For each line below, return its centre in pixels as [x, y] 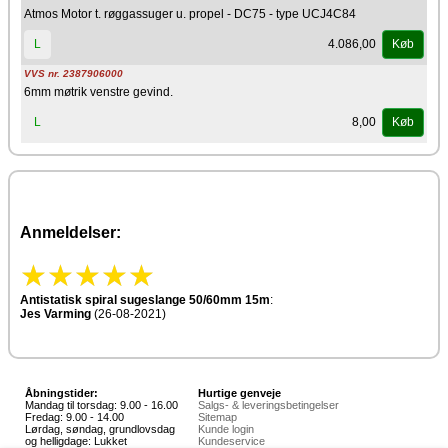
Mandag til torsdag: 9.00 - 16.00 [101, 405]
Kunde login [226, 429]
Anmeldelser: [70, 232]
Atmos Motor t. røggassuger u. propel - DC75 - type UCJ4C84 [190, 13]
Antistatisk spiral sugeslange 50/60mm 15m [145, 299]
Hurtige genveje [239, 393]
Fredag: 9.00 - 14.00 [74, 417]
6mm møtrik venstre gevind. [98, 91]
